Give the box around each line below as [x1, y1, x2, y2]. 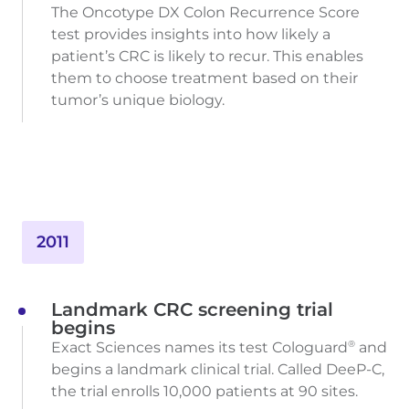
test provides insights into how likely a [51, 25, 330, 43]
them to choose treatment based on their [51, 68, 358, 87]
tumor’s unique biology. [51, 90, 225, 109]
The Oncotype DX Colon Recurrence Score [51, 3, 360, 21]
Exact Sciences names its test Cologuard [51, 338, 348, 356]
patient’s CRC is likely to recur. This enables [51, 47, 363, 65]
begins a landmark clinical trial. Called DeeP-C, [51, 360, 384, 378]
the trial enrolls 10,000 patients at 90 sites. [51, 382, 358, 400]
